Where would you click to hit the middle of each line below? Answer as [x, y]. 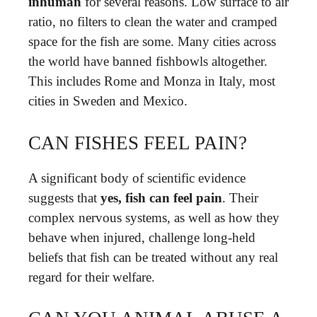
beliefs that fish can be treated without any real [153, 257]
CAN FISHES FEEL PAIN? [138, 143]
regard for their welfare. [92, 277]
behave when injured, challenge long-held [142, 237]
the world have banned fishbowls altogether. [148, 61]
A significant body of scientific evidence [137, 178]
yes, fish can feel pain [161, 197]
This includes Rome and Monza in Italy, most [152, 81]
